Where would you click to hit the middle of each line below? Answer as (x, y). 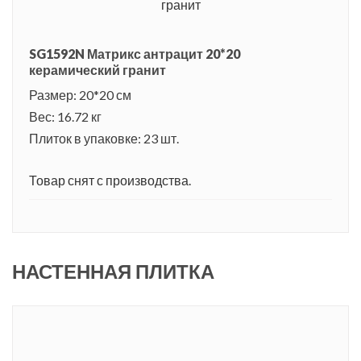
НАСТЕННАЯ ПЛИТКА (113, 271)
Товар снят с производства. (110, 180)
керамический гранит (98, 69)
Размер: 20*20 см (80, 94)
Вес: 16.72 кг (65, 116)
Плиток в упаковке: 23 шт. (104, 138)
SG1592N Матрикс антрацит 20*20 (135, 53)
